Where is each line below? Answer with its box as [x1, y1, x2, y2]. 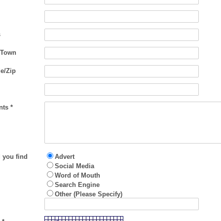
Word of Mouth [54, 171, 100, 179]
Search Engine [54, 181, 100, 188]
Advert [54, 152, 74, 160]
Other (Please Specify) [54, 190, 122, 198]
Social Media [54, 162, 94, 170]
